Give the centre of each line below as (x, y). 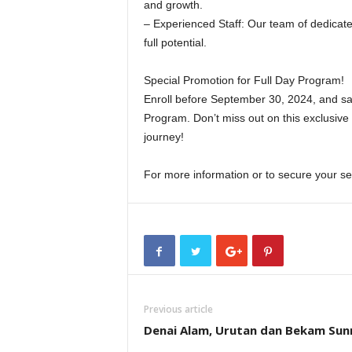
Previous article (178, 310)
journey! (163, 137)
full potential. (175, 43)
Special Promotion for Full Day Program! (244, 81)
